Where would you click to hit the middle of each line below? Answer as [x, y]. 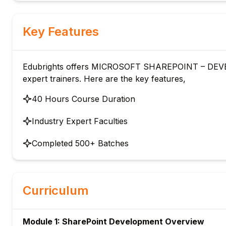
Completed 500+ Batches [80, 143]
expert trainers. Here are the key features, [104, 79]
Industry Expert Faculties [80, 121]
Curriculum [56, 190]
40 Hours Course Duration [83, 99]
